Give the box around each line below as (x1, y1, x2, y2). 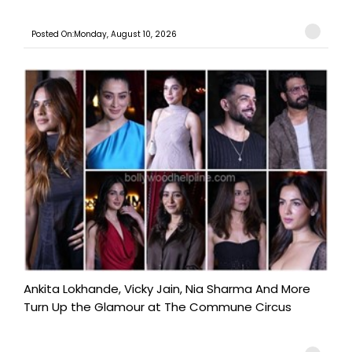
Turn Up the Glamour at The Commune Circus (24, 298, 291, 315)
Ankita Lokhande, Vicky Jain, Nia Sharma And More (24, 280, 310, 297)
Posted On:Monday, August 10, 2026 (31, 27, 177, 40)
